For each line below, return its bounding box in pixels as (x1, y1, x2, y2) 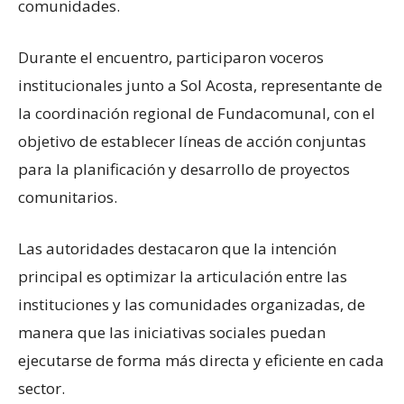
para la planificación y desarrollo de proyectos (18, 159, 350, 179)
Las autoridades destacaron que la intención (18, 238, 336, 259)
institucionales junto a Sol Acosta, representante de (18, 75, 382, 96)
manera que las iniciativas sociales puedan (18, 322, 326, 343)
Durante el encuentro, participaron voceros (18, 47, 324, 68)
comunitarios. (18, 187, 117, 207)
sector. (18, 378, 65, 399)
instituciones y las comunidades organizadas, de (18, 294, 365, 315)
